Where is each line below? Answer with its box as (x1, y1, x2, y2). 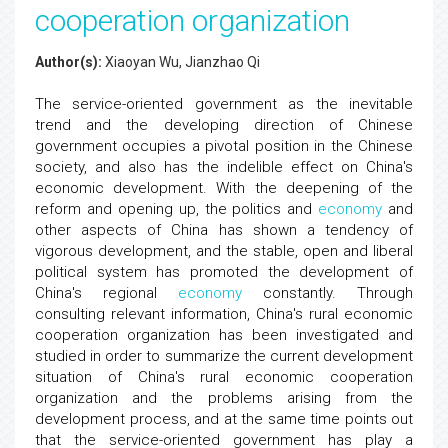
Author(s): (35, 54, 102, 70)
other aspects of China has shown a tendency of (35, 221, 413, 239)
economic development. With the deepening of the (35, 179, 413, 197)
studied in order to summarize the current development (35, 347, 413, 365)
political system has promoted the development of (35, 263, 413, 281)
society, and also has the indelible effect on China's (35, 158, 413, 176)
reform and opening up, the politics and (35, 200, 319, 218)
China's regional (35, 284, 178, 302)
